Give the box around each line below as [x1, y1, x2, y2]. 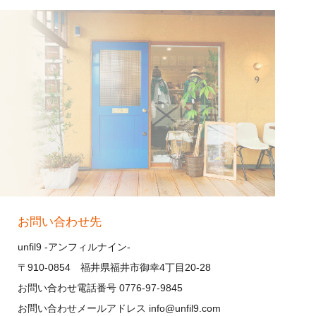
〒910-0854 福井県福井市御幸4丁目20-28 [18, 262, 211, 274]
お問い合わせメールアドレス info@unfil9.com [18, 303, 221, 315]
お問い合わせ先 [18, 214, 102, 229]
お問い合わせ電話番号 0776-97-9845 [18, 282, 183, 294]
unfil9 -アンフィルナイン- [18, 241, 130, 253]
